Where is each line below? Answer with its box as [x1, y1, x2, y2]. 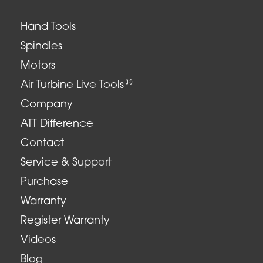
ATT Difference [21, 118, 93, 130]
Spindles [21, 41, 62, 52]
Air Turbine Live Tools [21, 79, 124, 91]
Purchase [21, 176, 68, 188]
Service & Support [21, 157, 112, 168]
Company [21, 99, 73, 110]
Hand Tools [21, 21, 76, 33]
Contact [21, 137, 64, 149]
